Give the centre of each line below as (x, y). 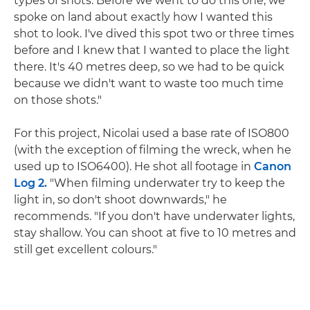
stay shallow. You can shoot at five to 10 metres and (155, 233)
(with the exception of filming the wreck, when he (153, 150)
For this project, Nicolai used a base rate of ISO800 (152, 134)
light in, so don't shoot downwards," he (120, 200)
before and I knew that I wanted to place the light (152, 51)
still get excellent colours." (85, 250)
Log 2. (30, 183)
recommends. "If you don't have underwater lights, (154, 217)
